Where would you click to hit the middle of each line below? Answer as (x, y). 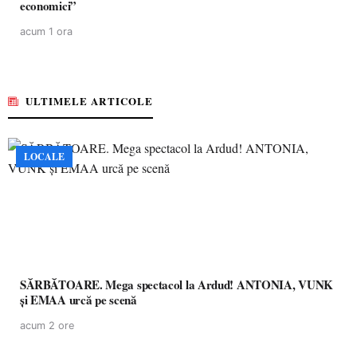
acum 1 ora (46, 31)
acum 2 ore (47, 326)
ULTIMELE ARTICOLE (89, 101)
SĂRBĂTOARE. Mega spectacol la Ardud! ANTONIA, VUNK (177, 284)
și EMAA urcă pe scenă (78, 300)
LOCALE (44, 157)
